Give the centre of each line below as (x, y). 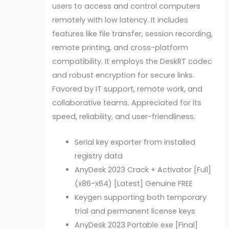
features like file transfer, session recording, (133, 33)
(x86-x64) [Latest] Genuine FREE (134, 184)
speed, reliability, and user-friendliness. (124, 116)
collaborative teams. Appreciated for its (127, 102)
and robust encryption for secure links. (123, 75)
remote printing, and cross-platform (120, 47)
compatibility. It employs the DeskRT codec (132, 61)
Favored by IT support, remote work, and (128, 89)
